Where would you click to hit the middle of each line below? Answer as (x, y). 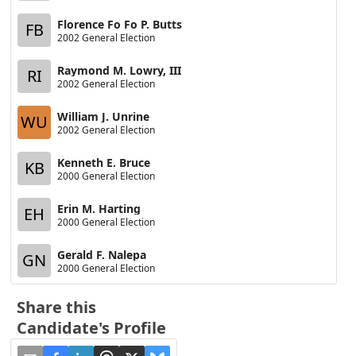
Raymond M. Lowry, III (120, 70)
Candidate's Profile (92, 328)
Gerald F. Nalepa (102, 254)
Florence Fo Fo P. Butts (120, 24)
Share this (57, 307)
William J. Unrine (104, 116)
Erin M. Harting (99, 208)
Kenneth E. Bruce (104, 162)
